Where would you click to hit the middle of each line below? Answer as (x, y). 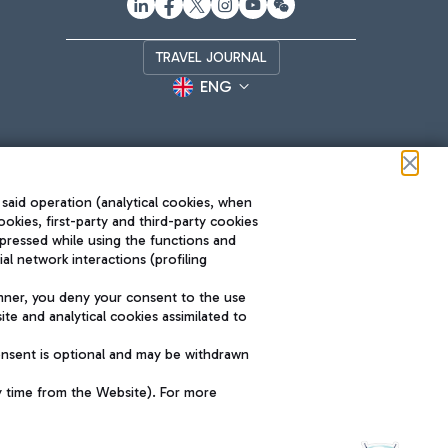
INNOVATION (262, 351)
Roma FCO (112, 285)
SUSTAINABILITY (112, 351)
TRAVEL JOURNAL (211, 57)
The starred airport (112, 308)
